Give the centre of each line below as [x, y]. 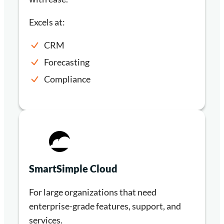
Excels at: [47, 22]
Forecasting [67, 62]
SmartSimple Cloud [73, 168]
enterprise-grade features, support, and [105, 206]
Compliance [67, 79]
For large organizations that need [93, 192]
